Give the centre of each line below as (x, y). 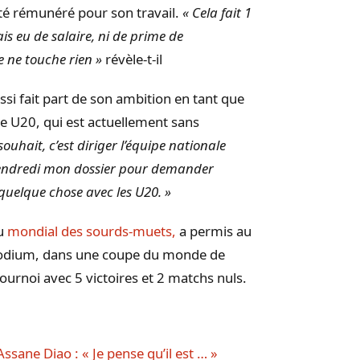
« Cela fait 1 (215, 12)
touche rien (59, 59)
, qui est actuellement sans (118, 121)
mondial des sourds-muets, (92, 231)
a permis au (214, 231)
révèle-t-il (132, 59)
